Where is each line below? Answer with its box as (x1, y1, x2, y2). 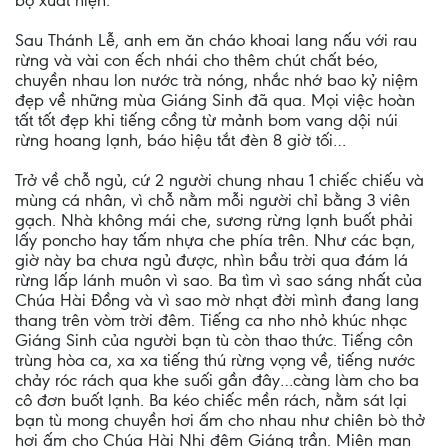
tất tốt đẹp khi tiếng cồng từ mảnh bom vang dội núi (15, 110, 398, 130)
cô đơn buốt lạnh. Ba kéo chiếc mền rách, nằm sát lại (15, 390, 407, 410)
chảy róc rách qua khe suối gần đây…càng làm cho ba (15, 370, 419, 390)
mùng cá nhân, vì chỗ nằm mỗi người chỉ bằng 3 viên (15, 190, 410, 210)
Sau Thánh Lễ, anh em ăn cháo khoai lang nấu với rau (15, 30, 417, 50)
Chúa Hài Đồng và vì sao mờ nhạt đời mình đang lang (15, 290, 419, 310)
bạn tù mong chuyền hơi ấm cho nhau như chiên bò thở (15, 410, 425, 430)
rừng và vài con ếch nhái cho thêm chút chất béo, (15, 50, 378, 70)
